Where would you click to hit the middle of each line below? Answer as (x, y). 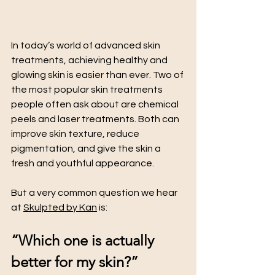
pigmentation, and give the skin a (87, 149)
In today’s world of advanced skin (87, 46)
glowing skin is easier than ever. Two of (98, 75)
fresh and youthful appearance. (83, 164)
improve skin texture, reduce (76, 134)
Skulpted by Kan (60, 208)
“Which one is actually (84, 241)
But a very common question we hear (95, 193)
